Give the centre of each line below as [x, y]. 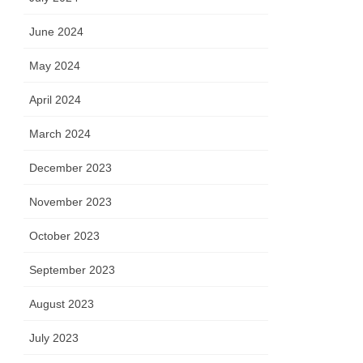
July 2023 [54, 338]
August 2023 [62, 304]
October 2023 [65, 236]
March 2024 [60, 134]
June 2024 [57, 32]
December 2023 [71, 168]
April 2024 [56, 100]
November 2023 [71, 202]
